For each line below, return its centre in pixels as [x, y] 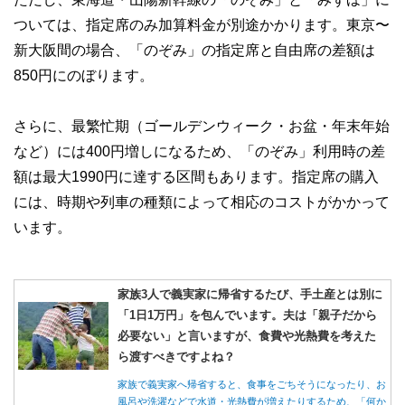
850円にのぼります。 [84, 75]
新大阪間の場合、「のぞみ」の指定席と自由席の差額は [194, 49]
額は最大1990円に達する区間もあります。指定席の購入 [196, 176]
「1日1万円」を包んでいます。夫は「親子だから [247, 314]
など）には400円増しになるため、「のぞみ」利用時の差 [199, 151]
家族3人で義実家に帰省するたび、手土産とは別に [250, 293]
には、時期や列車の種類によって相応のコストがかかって [202, 201]
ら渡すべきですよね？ [176, 356]
